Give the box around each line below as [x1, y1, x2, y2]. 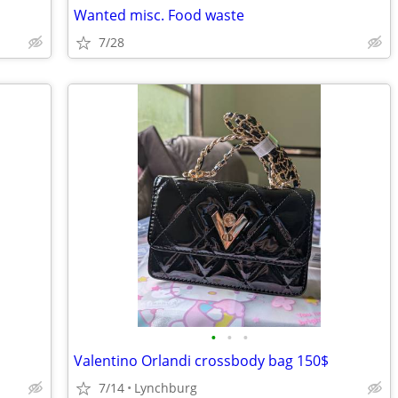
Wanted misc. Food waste [74, 5, 244, 25]
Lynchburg [134, 379, 197, 396]
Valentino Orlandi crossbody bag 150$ [74, 351, 329, 370]
